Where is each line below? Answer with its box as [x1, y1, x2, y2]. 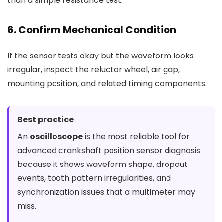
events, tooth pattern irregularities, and [17, 172, 171, 184]
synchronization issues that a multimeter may [17, 186, 195, 198]
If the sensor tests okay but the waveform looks [7, 50, 194, 61]
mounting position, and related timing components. [7, 78, 207, 89]
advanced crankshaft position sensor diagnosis [17, 145, 200, 156]
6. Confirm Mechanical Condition [7, 23, 176, 37]
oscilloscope [30, 131, 83, 142]
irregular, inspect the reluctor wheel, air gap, [7, 64, 180, 75]
